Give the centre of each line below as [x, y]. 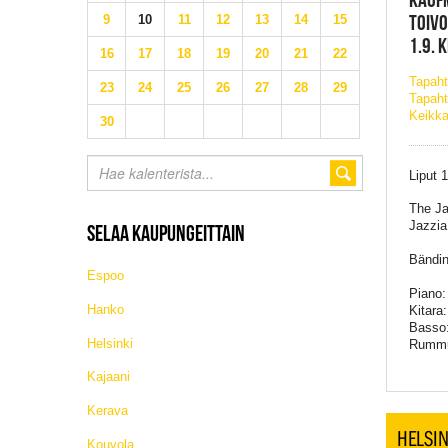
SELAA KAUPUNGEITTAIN [166, 233]
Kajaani [108, 377]
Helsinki [110, 343]
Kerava [107, 410]
